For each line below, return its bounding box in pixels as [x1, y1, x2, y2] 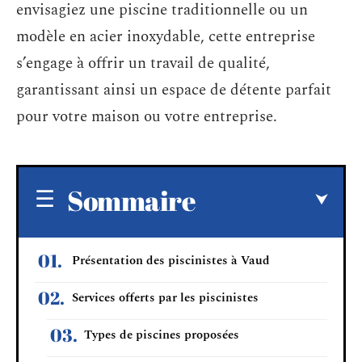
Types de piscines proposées [84, 325, 239, 344]
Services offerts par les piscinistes [72, 288, 259, 307]
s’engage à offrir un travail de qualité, [16, 52, 270, 75]
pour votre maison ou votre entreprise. [16, 105, 277, 128]
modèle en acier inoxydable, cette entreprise [16, 25, 315, 48]
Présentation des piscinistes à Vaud [72, 250, 270, 270]
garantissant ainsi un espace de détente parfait [16, 78, 331, 102]
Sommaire [67, 181, 196, 219]
